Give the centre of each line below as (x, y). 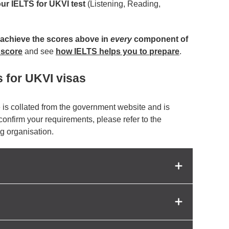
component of (160, 39)
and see (39, 52)
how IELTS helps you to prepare (118, 52)
